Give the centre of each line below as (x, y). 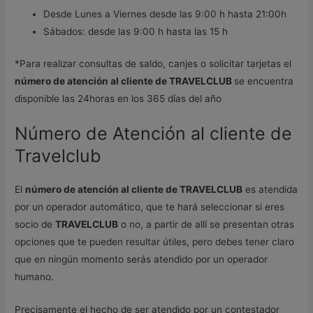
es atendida (270, 190)
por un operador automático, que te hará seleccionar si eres (150, 207)
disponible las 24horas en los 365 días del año (118, 98)
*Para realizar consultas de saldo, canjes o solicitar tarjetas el (153, 63)
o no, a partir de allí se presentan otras (206, 225)
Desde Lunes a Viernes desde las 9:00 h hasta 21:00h (165, 14)
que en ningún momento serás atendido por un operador (141, 260)
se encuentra (264, 81)
